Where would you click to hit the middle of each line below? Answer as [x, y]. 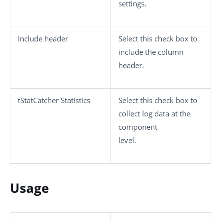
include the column [151, 52]
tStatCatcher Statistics [54, 100]
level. [127, 140]
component [138, 127]
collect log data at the [154, 113]
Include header [43, 38]
